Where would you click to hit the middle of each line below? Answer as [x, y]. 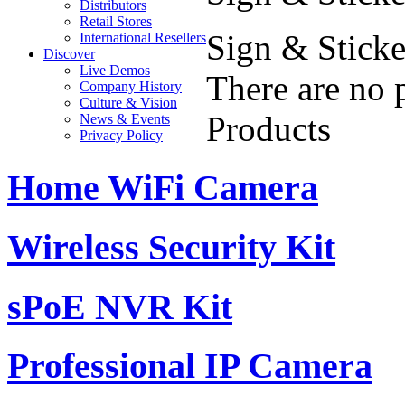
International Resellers [143, 37]
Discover [69, 53]
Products [268, 129]
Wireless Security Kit [171, 247]
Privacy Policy [121, 135]
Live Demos [115, 70]
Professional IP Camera [190, 366]
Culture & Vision [128, 102]
